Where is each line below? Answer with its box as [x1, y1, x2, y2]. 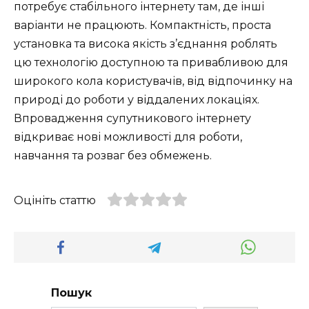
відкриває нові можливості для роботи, [14, 130, 242, 143]
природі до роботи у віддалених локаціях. [14, 92, 259, 106]
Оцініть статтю [14, 193, 96, 207]
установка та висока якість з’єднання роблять [14, 37, 277, 50]
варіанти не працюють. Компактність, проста [14, 18, 271, 32]
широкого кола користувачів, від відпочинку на [14, 74, 292, 88]
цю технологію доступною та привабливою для [14, 55, 288, 69]
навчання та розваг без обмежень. [14, 148, 212, 162]
